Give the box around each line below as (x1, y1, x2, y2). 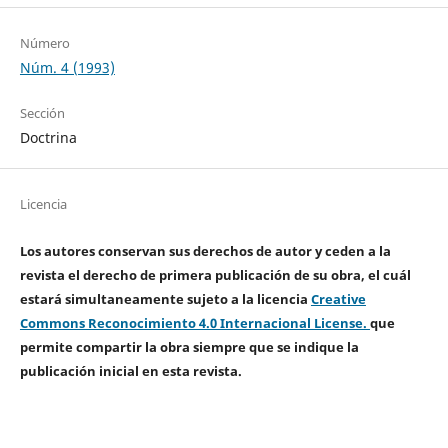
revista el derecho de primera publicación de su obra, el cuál (19, 265, 411, 284)
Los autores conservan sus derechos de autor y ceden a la (19, 241, 391, 260)
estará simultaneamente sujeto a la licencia (19, 289, 311, 308)
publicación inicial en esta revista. (19, 361, 242, 380)
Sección (19, 103, 65, 122)
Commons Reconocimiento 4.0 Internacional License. (19, 313, 370, 332)
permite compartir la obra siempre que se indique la (19, 337, 359, 356)
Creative (310, 289, 366, 308)
